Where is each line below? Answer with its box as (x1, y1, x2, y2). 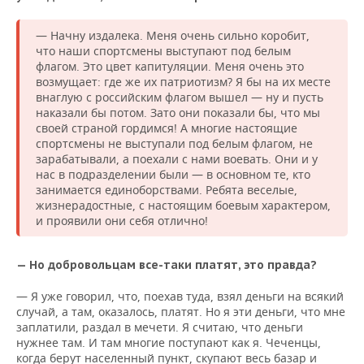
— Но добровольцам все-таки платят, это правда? (16, 258, 317, 272)
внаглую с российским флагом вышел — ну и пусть (36, 89, 323, 105)
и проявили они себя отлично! (36, 213, 208, 228)
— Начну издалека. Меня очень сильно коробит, (36, 28, 310, 43)
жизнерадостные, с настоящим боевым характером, (36, 197, 331, 213)
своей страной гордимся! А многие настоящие (36, 120, 297, 136)
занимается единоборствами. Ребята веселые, (36, 182, 297, 197)
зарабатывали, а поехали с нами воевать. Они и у (36, 151, 318, 167)
